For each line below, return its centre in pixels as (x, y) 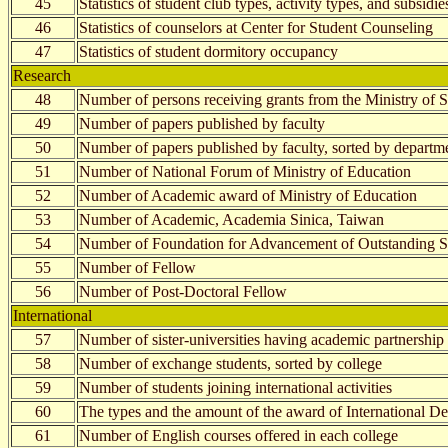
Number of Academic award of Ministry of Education (248, 195)
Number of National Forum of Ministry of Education (245, 171)
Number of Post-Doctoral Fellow (183, 291)
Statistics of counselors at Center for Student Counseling (256, 27)
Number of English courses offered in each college (238, 435)
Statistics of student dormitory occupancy (208, 51)
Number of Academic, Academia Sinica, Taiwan (231, 219)
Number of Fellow (137, 267)
